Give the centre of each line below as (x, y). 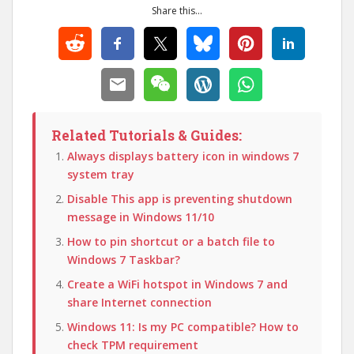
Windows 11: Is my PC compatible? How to (183, 327)
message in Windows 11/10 (141, 217)
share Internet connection (139, 302)
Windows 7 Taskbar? (124, 260)
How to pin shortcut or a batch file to (171, 241)
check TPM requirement (133, 345)
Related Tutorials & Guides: (147, 136)
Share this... (177, 11)
